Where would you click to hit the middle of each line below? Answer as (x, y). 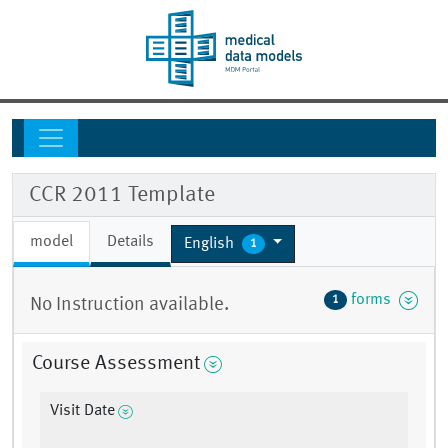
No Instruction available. (129, 305)
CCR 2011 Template (122, 195)
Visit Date (82, 411)
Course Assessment (116, 364)
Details (130, 242)
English (211, 243)
